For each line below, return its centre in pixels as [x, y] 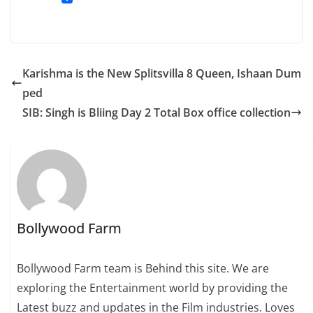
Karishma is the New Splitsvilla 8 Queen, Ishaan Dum [162, 74]
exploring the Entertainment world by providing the [153, 287]
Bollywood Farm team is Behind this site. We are [143, 268]
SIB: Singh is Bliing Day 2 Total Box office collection [156, 113]
